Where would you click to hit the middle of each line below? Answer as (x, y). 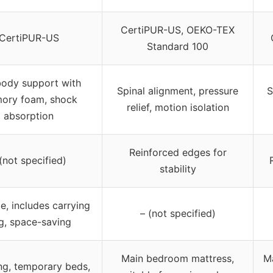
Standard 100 (178, 46)
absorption (29, 115)
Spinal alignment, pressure (178, 90)
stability (178, 168)
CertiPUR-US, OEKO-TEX (178, 30)
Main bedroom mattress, (178, 258)
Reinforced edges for (178, 152)
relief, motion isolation (178, 107)
